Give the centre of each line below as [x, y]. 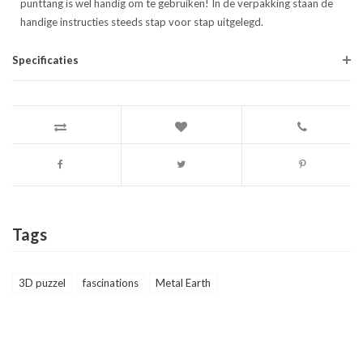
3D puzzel [42, 283]
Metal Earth [183, 283]
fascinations [111, 283]
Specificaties [45, 60]
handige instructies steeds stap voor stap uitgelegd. [142, 22]
